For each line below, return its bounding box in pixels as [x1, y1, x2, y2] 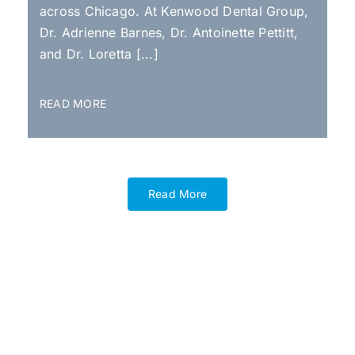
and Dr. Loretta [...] [39, 45, 158, 62]
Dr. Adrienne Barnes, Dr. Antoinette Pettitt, [39, 24, 299, 40]
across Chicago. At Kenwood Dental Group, [39, 2, 309, 19]
